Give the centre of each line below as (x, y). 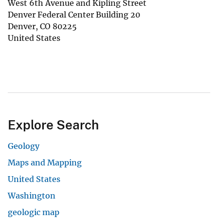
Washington (32, 195)
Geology (24, 146)
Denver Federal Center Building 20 (74, 14)
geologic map (34, 212)
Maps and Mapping (45, 162)
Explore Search (53, 125)
